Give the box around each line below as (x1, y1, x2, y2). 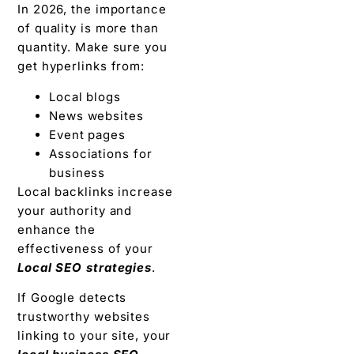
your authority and (17, 202, 133, 218)
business (49, 164, 106, 180)
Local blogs (49, 88, 121, 104)
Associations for (49, 145, 153, 161)
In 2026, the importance (17, 2, 167, 17)
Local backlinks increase (17, 183, 173, 199)
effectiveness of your (17, 240, 153, 256)
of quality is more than (17, 21, 159, 36)
